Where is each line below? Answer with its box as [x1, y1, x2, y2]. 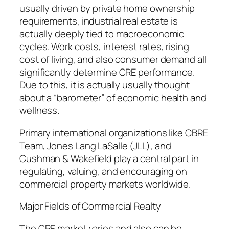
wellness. [19, 104, 60, 118]
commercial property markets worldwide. [19, 177, 191, 191]
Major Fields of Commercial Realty [19, 199, 161, 213]
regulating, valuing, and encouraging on [19, 164, 188, 178]
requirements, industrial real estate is [19, 14, 178, 28]
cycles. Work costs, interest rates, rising [19, 40, 189, 54]
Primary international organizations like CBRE [19, 126, 208, 140]
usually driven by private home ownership [19, 2, 195, 15]
